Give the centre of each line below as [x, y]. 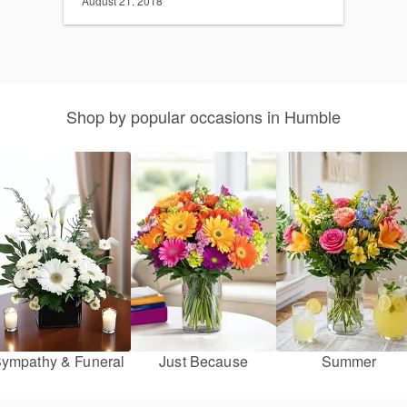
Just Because [203, 362]
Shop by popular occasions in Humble [203, 117]
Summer [349, 362]
